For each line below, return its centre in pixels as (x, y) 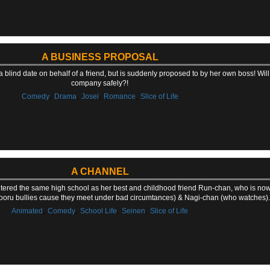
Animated (27, 211)
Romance (119, 97)
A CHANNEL (100, 171)
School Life (99, 211)
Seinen (134, 211)
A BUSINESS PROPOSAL (100, 57)
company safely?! (100, 83)
